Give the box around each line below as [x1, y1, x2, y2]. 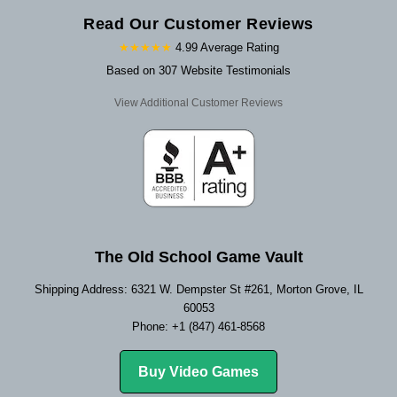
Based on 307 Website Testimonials [106, 64, 291, 78]
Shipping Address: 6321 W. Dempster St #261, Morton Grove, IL [34, 283, 363, 297]
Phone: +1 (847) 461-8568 [132, 320, 265, 334]
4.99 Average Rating [175, 41, 279, 55]
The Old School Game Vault [94, 248, 303, 267]
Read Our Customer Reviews [83, 15, 314, 34]
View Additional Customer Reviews [114, 97, 283, 110]
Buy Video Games [138, 364, 259, 380]
